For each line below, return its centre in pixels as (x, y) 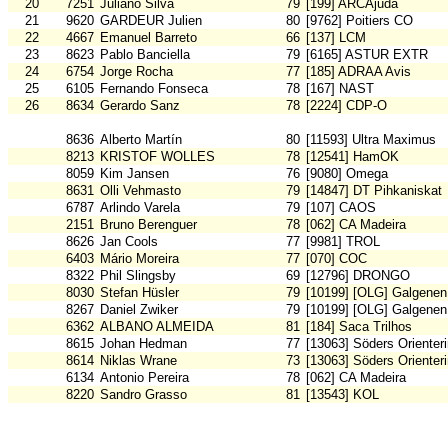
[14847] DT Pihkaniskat (374, 191)
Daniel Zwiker (139, 310)
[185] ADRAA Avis (358, 72)
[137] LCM (336, 38)
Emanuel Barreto (148, 38)
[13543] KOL (342, 395)
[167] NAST (340, 89)
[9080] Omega (347, 174)
